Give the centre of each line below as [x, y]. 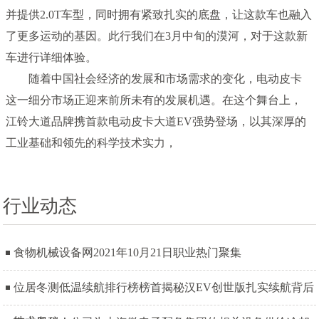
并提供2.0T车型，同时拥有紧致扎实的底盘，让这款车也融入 [159, 14]
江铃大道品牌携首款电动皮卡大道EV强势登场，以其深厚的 [156, 121]
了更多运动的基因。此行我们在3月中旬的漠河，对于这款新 [157, 36]
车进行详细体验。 [52, 57]
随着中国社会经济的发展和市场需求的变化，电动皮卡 [154, 78]
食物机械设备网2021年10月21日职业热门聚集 [128, 252]
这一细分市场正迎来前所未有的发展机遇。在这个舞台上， [154, 100]
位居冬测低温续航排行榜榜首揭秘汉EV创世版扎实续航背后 [164, 287]
